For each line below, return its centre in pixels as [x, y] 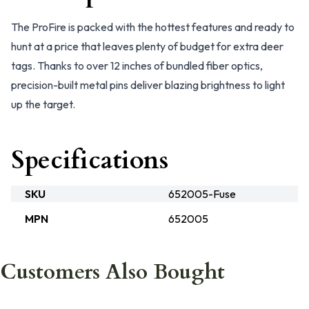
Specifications [90, 160]
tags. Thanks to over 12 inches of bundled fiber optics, [137, 66]
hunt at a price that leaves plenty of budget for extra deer [147, 46]
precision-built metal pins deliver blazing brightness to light [148, 85]
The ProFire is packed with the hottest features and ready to [153, 27]
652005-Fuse [202, 194]
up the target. [43, 104]
